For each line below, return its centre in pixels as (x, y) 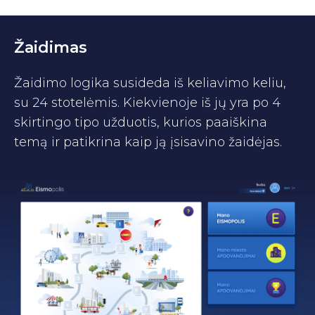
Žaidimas (51, 47)
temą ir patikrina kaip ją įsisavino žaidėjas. (148, 142)
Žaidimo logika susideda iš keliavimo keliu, (150, 83)
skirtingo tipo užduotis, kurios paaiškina (141, 122)
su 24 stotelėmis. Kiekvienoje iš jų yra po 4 (147, 102)
